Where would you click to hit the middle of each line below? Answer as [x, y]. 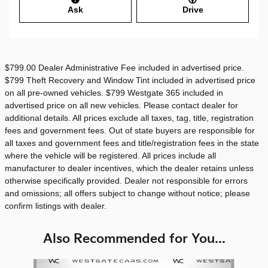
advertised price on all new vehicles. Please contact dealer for [121, 106]
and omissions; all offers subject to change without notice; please [127, 194]
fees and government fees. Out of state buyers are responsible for [130, 131]
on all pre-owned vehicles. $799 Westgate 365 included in [114, 93]
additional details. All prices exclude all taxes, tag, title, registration [129, 118]
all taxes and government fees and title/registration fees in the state [132, 143]
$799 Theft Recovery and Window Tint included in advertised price [130, 80]
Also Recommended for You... [134, 239]
